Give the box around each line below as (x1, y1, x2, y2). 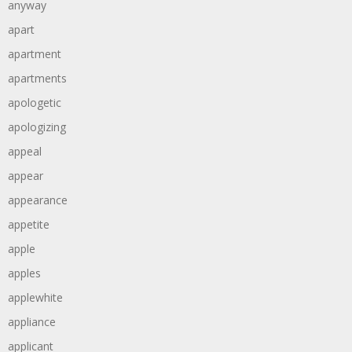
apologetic (8, 95, 61, 110)
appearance (8, 192, 68, 207)
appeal (8, 144, 42, 159)
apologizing (8, 119, 66, 134)
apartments (8, 71, 67, 86)
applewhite (8, 290, 63, 305)
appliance (8, 314, 56, 329)
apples (8, 266, 41, 280)
